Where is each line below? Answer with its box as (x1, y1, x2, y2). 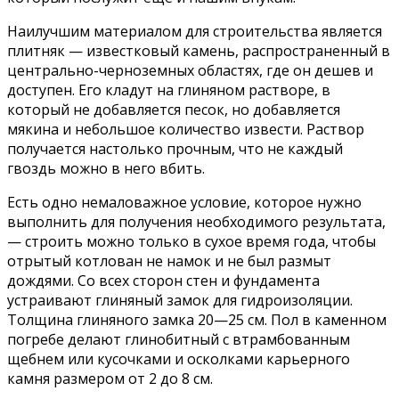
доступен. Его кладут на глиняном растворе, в (7, 79, 330, 100)
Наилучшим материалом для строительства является (7, 20, 382, 41)
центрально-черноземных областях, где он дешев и (7, 60, 373, 80)
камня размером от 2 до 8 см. (7, 368, 213, 388)
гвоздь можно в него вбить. (7, 158, 205, 178)
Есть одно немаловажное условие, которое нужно (7, 191, 362, 212)
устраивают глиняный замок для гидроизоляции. (7, 289, 353, 310)
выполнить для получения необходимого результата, (7, 211, 386, 232)
